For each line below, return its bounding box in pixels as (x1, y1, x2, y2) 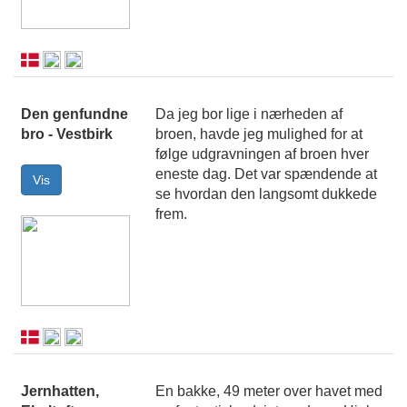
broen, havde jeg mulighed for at (155, 126, 362, 143)
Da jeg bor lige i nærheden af (155, 106, 342, 123)
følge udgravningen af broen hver (155, 146, 369, 163)
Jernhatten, (21, 383, 99, 400)
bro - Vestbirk (21, 126, 113, 143)
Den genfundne (21, 106, 128, 123)
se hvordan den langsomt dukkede (155, 186, 377, 203)
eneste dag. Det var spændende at (155, 166, 377, 183)
